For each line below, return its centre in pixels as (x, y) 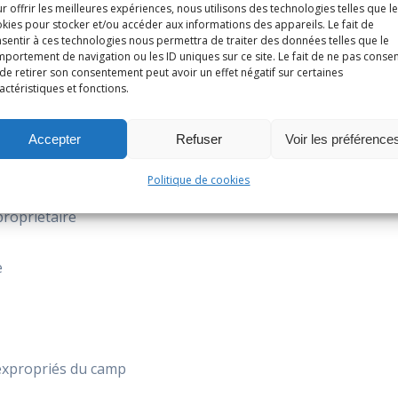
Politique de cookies (199, 180)
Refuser (199, 139)
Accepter (55, 139)
